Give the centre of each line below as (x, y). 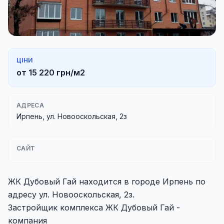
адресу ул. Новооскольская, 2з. (71, 194)
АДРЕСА (30, 105)
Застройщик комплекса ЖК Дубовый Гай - (94, 207)
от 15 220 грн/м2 (51, 72)
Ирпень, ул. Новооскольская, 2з (72, 116)
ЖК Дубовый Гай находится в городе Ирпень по (107, 181)
